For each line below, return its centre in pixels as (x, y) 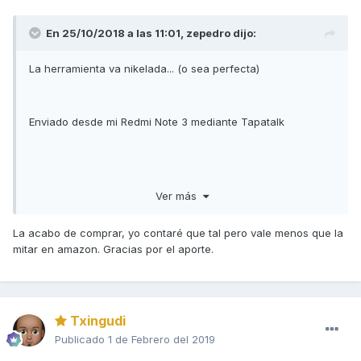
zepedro (208, 33)
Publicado (81, 340)
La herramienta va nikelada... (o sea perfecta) (144, 69)
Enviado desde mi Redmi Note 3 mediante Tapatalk (157, 122)
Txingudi (96, 321)
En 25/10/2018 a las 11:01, (116, 33)
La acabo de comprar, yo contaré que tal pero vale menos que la (178, 232)
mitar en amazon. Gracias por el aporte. (113, 249)
